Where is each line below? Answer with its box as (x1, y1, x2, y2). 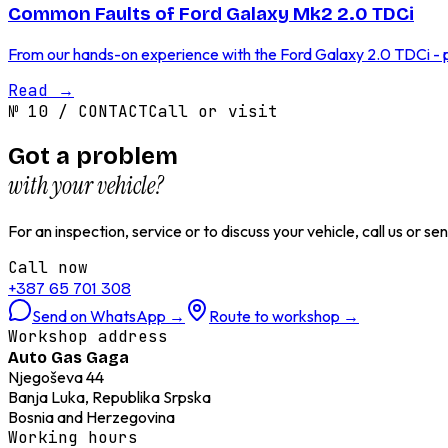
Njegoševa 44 (8, 366, 104, 387)
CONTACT (78, 100, 148, 122)
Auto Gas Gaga (8, 347, 129, 367)
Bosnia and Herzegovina (8, 406, 175, 427)
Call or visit (148, 100, 278, 122)
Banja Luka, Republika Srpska (8, 386, 211, 407)
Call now (8, 256, 88, 278)
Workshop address (8, 325, 168, 347)
